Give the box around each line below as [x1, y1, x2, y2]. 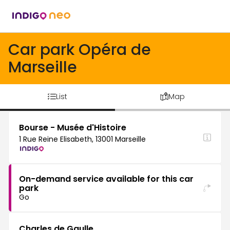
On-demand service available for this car [19, 173, 194, 185]
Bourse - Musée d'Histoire [19, 122, 126, 133]
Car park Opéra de [8, 39, 151, 61]
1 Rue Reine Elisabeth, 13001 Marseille [19, 134, 146, 144]
